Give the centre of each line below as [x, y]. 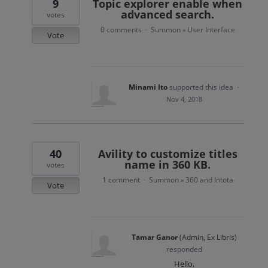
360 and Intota [209, 180]
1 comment [121, 180]
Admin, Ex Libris [208, 237]
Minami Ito [148, 87]
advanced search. [168, 15]
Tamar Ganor [155, 237]
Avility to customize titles [167, 154]
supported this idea [202, 87]
